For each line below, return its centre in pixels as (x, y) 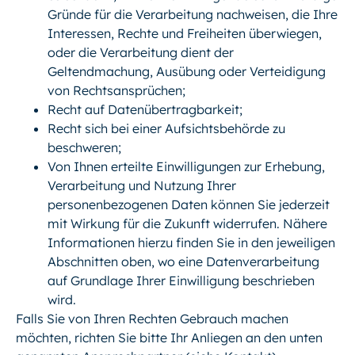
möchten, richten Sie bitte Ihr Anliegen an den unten (169, 338)
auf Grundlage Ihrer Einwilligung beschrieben (181, 281)
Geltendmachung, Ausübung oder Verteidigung (187, 72)
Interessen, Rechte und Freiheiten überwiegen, (185, 34)
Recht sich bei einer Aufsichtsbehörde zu (166, 129)
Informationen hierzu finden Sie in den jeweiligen (191, 243)
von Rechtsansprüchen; (116, 91)
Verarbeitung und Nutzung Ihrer (142, 186)
